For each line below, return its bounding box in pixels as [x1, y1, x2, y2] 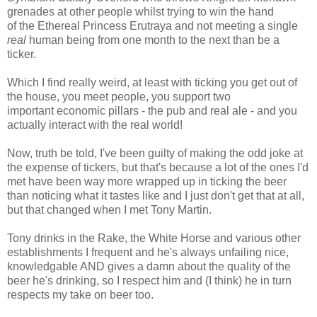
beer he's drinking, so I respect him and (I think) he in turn [7, 274, 292, 287]
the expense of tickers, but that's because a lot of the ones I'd [7, 161, 309, 173]
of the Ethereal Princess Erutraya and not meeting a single [7, 19, 298, 32]
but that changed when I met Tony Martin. [7, 203, 212, 216]
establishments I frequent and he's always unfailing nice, [7, 246, 289, 258]
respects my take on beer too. [7, 288, 154, 301]
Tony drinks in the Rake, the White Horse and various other [7, 231, 301, 244]
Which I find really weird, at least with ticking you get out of [7, 76, 297, 88]
